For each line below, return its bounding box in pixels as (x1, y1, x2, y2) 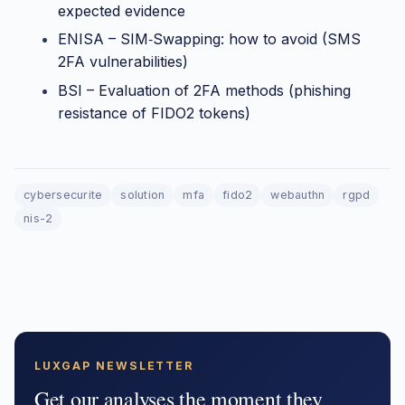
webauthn (270, 187, 325, 202)
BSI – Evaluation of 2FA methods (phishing (58, 80, 351, 99)
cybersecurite (24, 187, 103, 202)
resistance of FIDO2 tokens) (58, 103, 250, 122)
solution (120, 187, 165, 202)
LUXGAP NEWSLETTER (34, 358, 194, 372)
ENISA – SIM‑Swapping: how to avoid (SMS (58, 30, 361, 49)
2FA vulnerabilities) (58, 52, 188, 71)
